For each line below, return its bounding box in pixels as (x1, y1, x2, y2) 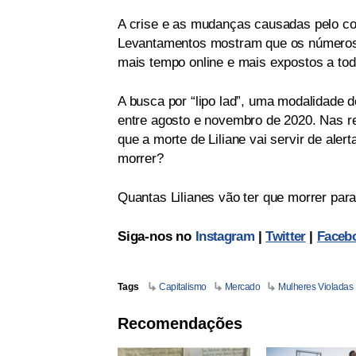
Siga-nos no (118, 229, 195, 245)
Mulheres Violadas (278, 281, 354, 293)
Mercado (224, 281, 261, 293)
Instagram (195, 229, 254, 245)
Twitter (265, 229, 306, 245)
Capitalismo (159, 281, 207, 293)
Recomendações (118, 315, 242, 333)
